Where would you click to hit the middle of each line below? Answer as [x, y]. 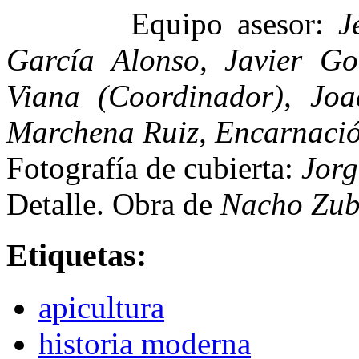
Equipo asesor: [228, 23]
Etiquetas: [77, 256]
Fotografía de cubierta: [154, 167]
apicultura [101, 308]
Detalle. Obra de [113, 204]
